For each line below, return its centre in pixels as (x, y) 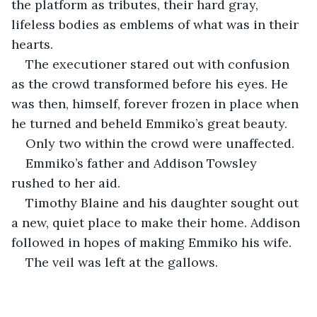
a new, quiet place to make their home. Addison (157, 222)
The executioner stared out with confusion (159, 64)
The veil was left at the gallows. (123, 262)
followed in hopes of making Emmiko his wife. (151, 242)
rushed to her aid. (68, 183)
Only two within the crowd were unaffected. (160, 143)
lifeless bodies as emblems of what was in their (157, 24)
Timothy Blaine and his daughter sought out (164, 202)
